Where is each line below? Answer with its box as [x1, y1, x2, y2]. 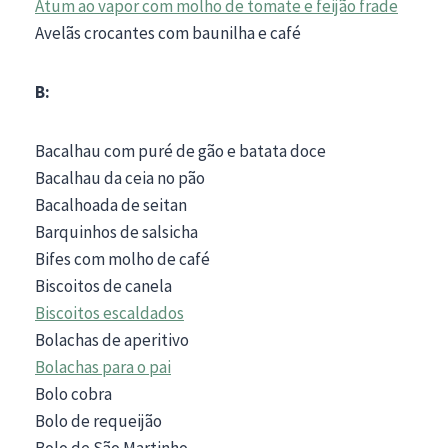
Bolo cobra [35, 382, 112, 405]
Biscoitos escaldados [35, 301, 184, 324]
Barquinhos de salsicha [35, 220, 198, 243]
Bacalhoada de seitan [35, 193, 187, 216]
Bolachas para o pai [35, 355, 171, 378]
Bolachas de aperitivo [35, 328, 189, 351]
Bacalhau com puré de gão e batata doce [35, 139, 326, 162]
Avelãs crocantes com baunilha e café [35, 21, 301, 44]
